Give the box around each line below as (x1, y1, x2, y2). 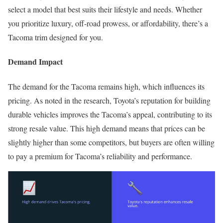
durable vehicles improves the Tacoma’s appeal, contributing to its (8, 109, 212, 119)
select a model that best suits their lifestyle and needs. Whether (8, 4, 202, 15)
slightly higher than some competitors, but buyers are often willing (8, 136, 215, 147)
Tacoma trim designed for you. (8, 32, 103, 43)
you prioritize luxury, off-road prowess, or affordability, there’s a (8, 18, 208, 29)
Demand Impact (8, 56, 63, 68)
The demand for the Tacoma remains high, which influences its (8, 81, 205, 92)
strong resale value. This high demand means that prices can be (8, 122, 205, 133)
